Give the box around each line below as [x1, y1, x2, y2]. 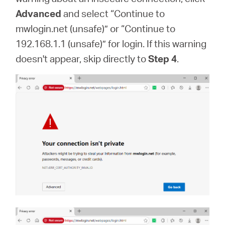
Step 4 [148, 52, 177, 65]
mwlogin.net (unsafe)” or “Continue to [16, 22, 176, 35]
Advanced [16, 7, 62, 20]
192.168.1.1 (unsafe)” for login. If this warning [16, 37, 207, 50]
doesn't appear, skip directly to [16, 52, 149, 65]
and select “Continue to [61, 7, 165, 20]
